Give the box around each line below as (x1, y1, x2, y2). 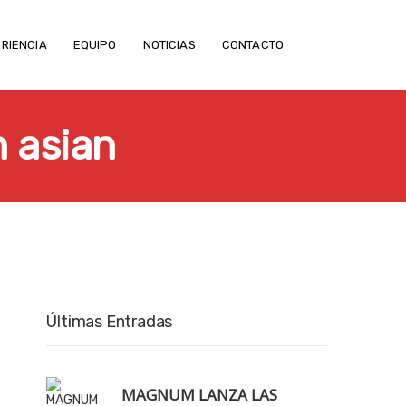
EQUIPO (72, 38, 117, 52)
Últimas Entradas (46, 312, 173, 332)
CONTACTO (221, 38, 284, 52)
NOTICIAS (142, 38, 196, 52)
